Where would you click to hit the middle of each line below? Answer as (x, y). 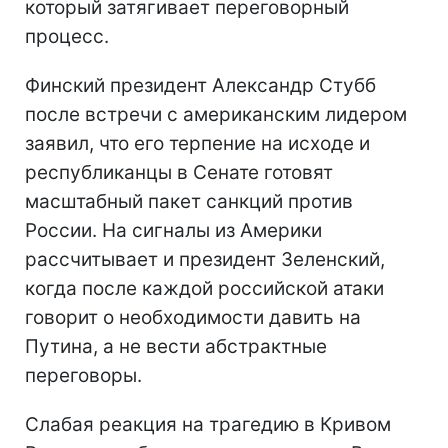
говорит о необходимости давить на (193, 317)
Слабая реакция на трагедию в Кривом (208, 424)
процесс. (67, 36)
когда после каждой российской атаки (204, 288)
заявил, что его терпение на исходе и (197, 143)
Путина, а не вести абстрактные (176, 346)
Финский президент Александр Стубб (200, 85)
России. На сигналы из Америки (173, 230)
